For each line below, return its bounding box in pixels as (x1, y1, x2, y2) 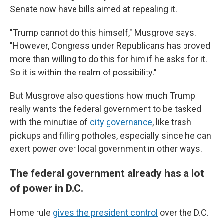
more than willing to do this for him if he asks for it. (10, 54, 207, 64)
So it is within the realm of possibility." (10, 67, 157, 77)
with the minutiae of (10, 117, 90, 127)
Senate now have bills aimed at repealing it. (10, 4, 177, 14)
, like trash (152, 117, 191, 127)
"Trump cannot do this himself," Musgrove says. (10, 27, 196, 37)
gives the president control (53, 207, 158, 218)
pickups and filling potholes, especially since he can (10, 130, 211, 141)
